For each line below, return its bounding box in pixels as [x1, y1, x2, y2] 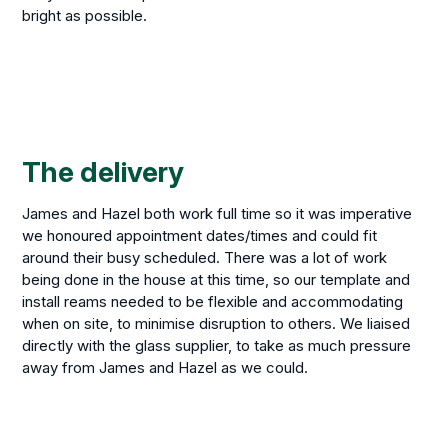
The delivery [22, 155, 185, 190]
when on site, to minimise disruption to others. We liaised [22, 314, 411, 334]
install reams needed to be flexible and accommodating [22, 292, 404, 312]
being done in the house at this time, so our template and [22, 270, 411, 290]
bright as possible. [22, 6, 148, 26]
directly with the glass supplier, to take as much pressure [22, 336, 412, 356]
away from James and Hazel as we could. [22, 358, 309, 378]
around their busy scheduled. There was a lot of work [22, 248, 388, 268]
